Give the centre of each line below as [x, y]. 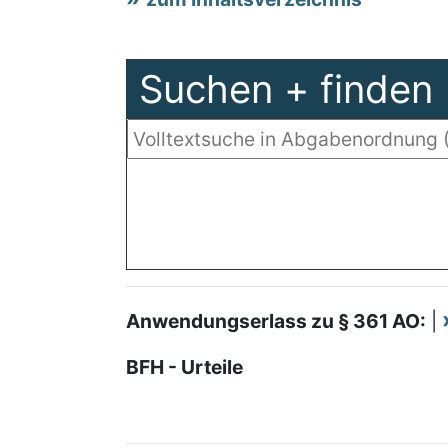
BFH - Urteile [184, 367]
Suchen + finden [286, 89]
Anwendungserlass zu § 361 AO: [276, 321]
